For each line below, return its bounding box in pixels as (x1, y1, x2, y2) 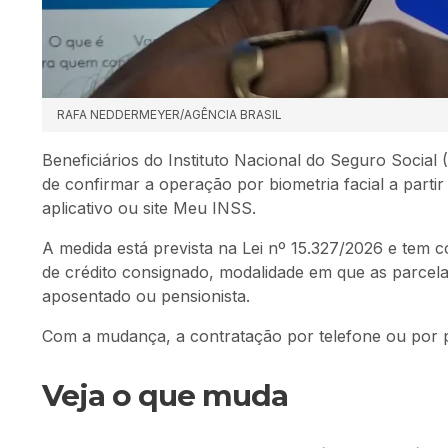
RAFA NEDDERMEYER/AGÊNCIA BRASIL (57, 107, 282, 122)
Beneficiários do (42, 150, 168, 170)
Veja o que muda (42, 376, 288, 413)
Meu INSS (173, 198, 252, 218)
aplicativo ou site (42, 198, 173, 218)
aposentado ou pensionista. (42, 286, 250, 306)
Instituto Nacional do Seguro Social (168, 150, 437, 170)
